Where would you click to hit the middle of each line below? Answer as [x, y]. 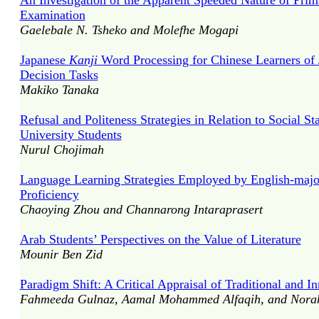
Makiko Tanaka [59, 90]
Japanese [44, 60]
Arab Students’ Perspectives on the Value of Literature [160, 239]
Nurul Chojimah [62, 150]
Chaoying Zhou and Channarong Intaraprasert [141, 209]
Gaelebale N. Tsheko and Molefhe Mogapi [129, 30]
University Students [70, 135]
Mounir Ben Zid [61, 254]
